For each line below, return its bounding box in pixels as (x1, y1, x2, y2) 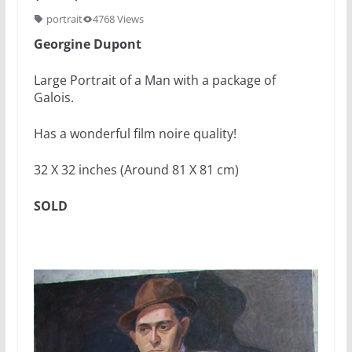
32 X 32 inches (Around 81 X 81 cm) (33, 161, 239, 179)
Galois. (33, 89, 74, 107)
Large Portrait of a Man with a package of (33, 71, 276, 90)
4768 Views (92, 12, 144, 27)
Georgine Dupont (33, 35, 141, 53)
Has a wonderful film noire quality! (33, 125, 236, 143)
